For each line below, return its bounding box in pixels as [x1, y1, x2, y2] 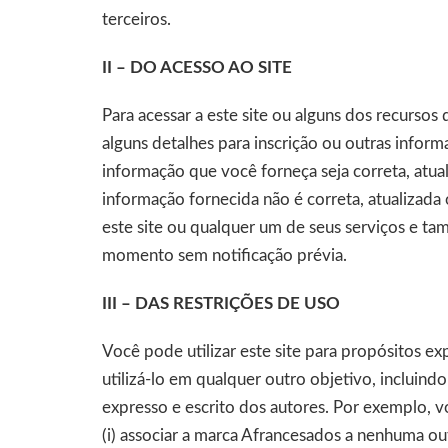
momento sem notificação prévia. [102, 247, 347, 264]
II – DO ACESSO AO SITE [102, 59, 292, 76]
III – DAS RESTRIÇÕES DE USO [102, 295, 340, 312]
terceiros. [102, 11, 171, 28]
